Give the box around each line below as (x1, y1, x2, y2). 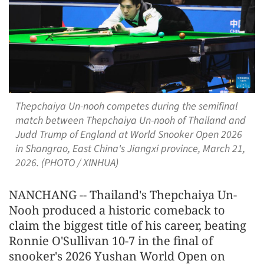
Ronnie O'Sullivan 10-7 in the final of (9, 232, 213, 249)
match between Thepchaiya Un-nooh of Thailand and (15, 113, 246, 128)
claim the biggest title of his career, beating (9, 217, 246, 233)
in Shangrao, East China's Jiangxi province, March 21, (15, 141, 245, 156)
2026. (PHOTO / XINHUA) (15, 155, 118, 170)
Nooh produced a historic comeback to (9, 202, 225, 218)
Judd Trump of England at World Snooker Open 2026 (15, 127, 242, 142)
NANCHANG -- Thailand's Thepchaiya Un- (9, 186, 237, 203)
